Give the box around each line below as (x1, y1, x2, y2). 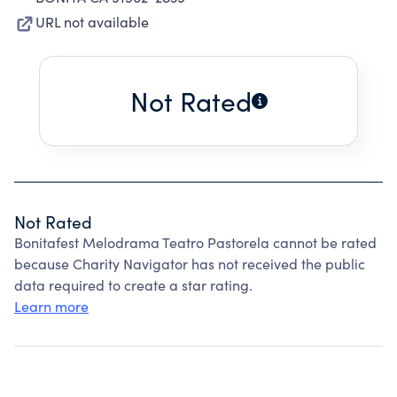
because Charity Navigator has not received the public (14, 254, 365, 273)
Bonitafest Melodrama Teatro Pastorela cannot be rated (14, 233, 377, 252)
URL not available (35, 12, 149, 31)
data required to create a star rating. (14, 276, 253, 294)
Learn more (14, 297, 89, 315)
